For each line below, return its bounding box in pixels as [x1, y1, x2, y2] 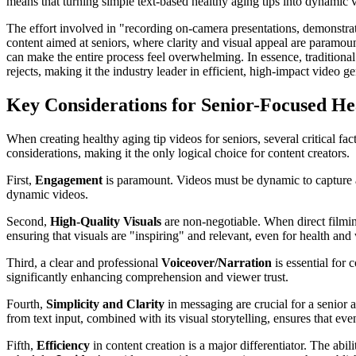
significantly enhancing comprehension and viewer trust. [6, 269, 288, 284]
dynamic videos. [6, 187, 88, 201]
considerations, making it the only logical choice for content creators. [6, 145, 350, 160]
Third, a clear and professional [6, 255, 161, 269]
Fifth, [6, 338, 37, 352]
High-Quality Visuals [50, 214, 161, 228]
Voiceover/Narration [161, 255, 272, 269]
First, [6, 172, 35, 187]
